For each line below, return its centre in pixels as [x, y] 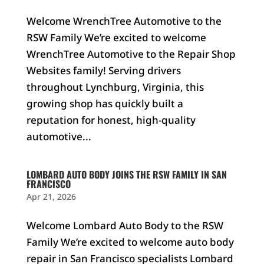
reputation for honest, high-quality [111, 120]
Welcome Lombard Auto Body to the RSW [125, 225]
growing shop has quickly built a [105, 103]
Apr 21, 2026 [51, 197]
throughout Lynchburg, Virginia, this [115, 87]
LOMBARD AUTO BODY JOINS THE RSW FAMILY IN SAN [126, 174]
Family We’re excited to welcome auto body [130, 242]
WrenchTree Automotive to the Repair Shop [131, 54]
